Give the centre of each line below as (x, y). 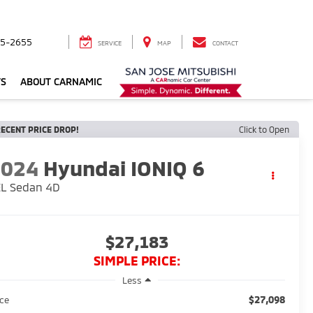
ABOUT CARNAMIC (61, 82)
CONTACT (225, 43)
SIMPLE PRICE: (137, 261)
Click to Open (264, 129)
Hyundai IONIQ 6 (124, 168)
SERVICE (110, 43)
